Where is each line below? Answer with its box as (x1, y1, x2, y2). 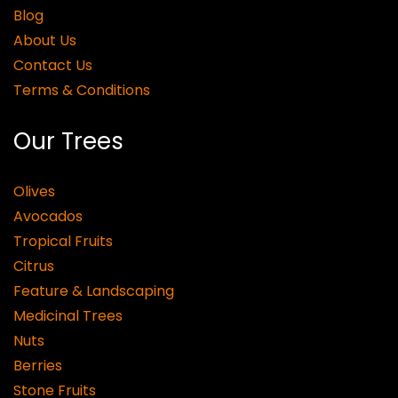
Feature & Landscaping (13, 281, 174, 301)
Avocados (13, 206, 83, 227)
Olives (13, 181, 55, 202)
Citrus (13, 256, 54, 276)
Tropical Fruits (13, 231, 113, 251)
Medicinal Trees (13, 306, 123, 326)
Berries (13, 355, 62, 376)
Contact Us (13, 55, 92, 76)
